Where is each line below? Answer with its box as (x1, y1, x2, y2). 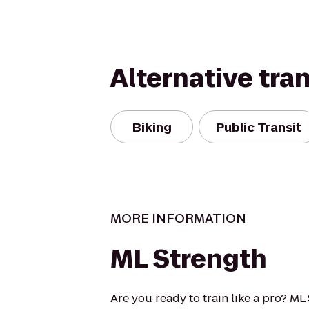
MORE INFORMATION (110, 210, 246, 227)
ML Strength (110, 241, 267, 277)
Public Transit (216, 118, 301, 136)
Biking (132, 118, 172, 136)
